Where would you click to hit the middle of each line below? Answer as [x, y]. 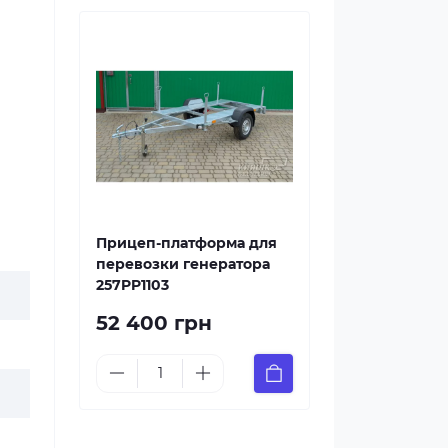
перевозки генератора [183, 263]
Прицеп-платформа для [186, 242]
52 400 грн [154, 322]
